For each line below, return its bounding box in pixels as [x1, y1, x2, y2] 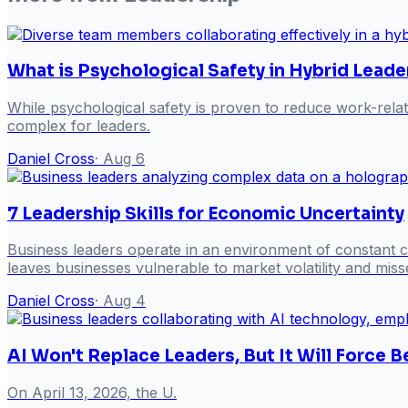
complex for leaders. [7, 117, 150, 135]
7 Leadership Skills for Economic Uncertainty [7, 202, 404, 224]
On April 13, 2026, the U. [7, 382, 177, 402]
